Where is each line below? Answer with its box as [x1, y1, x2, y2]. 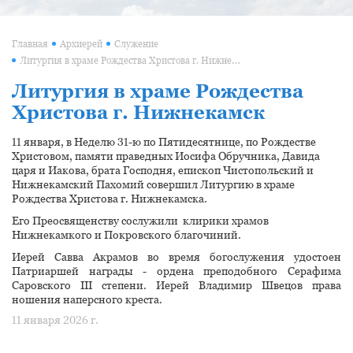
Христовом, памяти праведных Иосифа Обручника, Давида [12, 150, 320, 162]
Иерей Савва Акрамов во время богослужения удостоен [12, 251, 341, 263]
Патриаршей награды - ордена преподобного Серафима [12, 265, 341, 277]
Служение [114, 39, 158, 50]
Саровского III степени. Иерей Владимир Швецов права [12, 279, 341, 292]
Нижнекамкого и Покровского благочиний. [12, 229, 241, 241]
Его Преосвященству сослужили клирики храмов [12, 214, 269, 227]
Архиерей [60, 39, 102, 50]
